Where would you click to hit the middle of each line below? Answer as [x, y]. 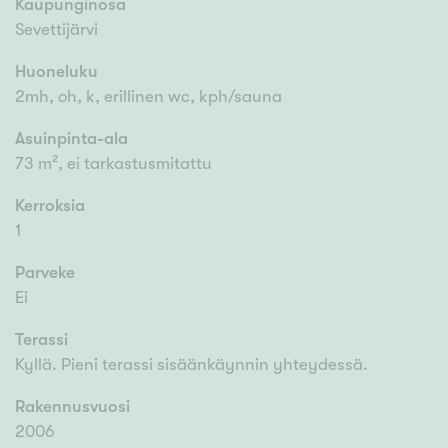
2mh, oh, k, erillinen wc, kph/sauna [148, 97]
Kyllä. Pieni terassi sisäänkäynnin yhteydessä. [191, 365]
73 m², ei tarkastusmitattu [113, 164]
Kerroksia [50, 206]
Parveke [45, 273]
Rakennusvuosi [72, 407]
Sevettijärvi [56, 30]
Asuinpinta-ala [71, 139]
